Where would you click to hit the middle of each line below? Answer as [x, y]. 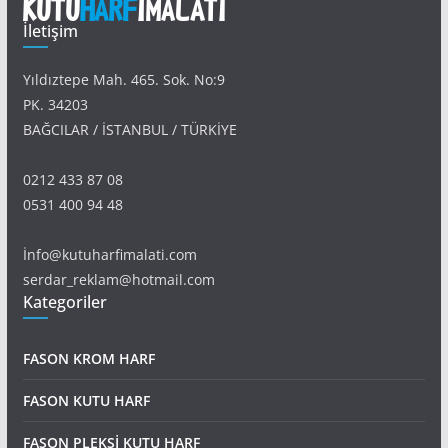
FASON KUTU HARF [86, 401]
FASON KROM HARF [88, 359]
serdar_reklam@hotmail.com [118, 280]
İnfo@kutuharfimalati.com [109, 255]
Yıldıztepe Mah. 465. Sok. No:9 [123, 80]
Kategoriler [64, 302]
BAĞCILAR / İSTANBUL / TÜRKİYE [129, 130]
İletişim [50, 31]
